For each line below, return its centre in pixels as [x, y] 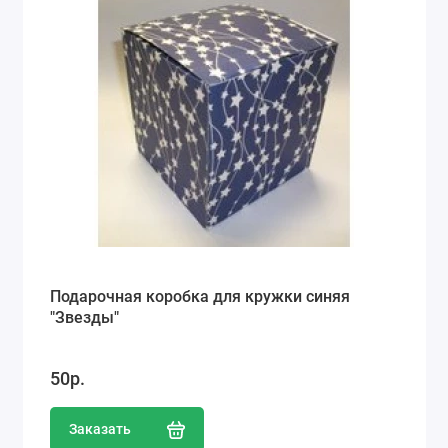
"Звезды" [84, 317]
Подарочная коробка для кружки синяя [199, 296]
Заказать [99, 430]
